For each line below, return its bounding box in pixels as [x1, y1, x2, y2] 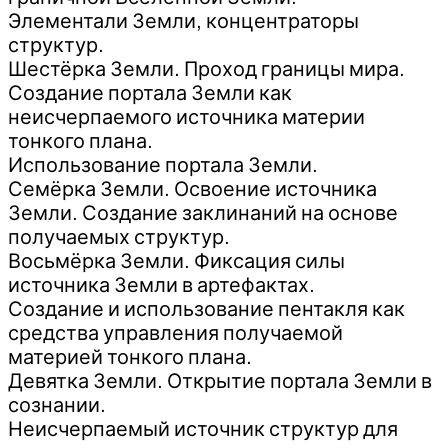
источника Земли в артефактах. [8, 273, 315, 296]
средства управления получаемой [8, 321, 343, 344]
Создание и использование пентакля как [8, 297, 405, 320]
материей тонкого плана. [8, 345, 252, 368]
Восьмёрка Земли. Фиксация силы [8, 249, 345, 272]
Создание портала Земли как [8, 81, 292, 104]
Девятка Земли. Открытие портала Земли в [8, 369, 432, 392]
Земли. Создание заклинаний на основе [8, 201, 398, 224]
